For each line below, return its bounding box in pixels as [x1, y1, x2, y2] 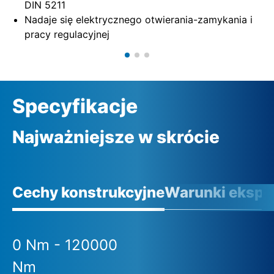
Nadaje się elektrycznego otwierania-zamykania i [24, 13, 253, 26]
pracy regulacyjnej [24, 28, 109, 40]
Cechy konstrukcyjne [12, 183, 165, 201]
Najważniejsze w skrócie [12, 126, 220, 147]
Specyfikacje [12, 94, 138, 118]
